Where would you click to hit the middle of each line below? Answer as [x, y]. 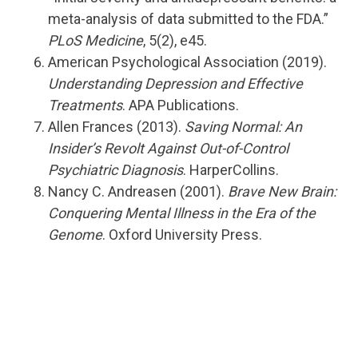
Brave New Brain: [282, 192]
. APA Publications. [181, 105]
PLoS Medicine [95, 41]
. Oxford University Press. [182, 235]
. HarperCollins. [231, 170]
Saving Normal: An [243, 127]
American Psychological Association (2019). [187, 62]
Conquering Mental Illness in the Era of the [182, 213]
